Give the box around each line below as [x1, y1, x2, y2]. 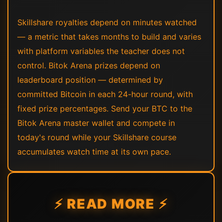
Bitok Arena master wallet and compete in [17, 118, 175, 128]
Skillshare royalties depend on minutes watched [17, 17, 197, 27]
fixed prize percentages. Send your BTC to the [17, 104, 192, 113]
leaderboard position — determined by [17, 75, 163, 85]
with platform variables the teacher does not [17, 46, 185, 56]
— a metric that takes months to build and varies [17, 32, 201, 42]
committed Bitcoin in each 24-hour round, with [17, 89, 193, 99]
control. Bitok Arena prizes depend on [17, 60, 160, 70]
